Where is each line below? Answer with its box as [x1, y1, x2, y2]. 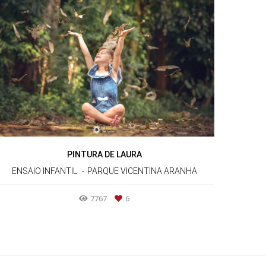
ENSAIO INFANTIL [11, 166, 77, 176]
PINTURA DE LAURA [66, 150, 142, 160]
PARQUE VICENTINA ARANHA [87, 166, 197, 176]
